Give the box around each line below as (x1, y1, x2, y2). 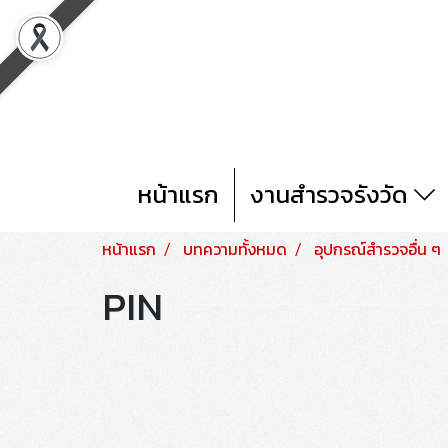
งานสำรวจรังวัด (250, 176, 415, 212)
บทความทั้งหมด (183, 236, 287, 261)
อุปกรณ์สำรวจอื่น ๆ (314, 236, 441, 261)
